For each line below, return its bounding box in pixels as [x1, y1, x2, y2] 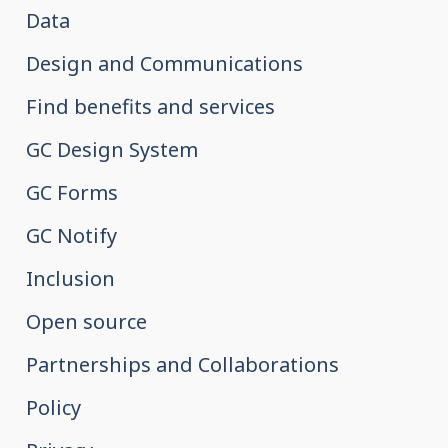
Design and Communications [26, 50, 304, 78]
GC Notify [26, 222, 118, 250]
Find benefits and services [26, 93, 276, 121]
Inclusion [26, 265, 116, 293]
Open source [26, 308, 148, 336]
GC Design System [26, 136, 199, 164]
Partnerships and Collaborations [26, 351, 340, 379]
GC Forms [26, 179, 119, 207]
